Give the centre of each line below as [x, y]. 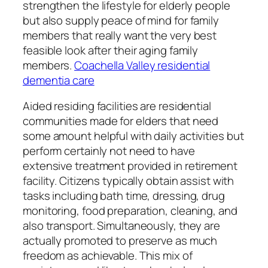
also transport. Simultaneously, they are [121, 226]
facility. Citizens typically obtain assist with [129, 181]
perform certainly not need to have [109, 151]
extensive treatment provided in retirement [130, 166]
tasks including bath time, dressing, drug [124, 196]
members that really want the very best [120, 35]
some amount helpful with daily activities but [133, 136]
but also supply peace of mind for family [121, 20]
